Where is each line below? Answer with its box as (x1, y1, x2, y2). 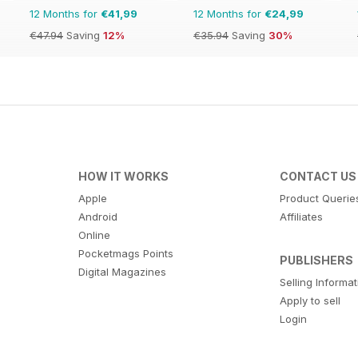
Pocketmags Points (78, 246, 173, 260)
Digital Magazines (78, 265, 166, 278)
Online (78, 228, 110, 241)
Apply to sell (280, 293, 341, 307)
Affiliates (280, 209, 324, 223)
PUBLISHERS (280, 253, 354, 267)
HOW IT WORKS (78, 169, 169, 183)
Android (78, 209, 117, 223)
